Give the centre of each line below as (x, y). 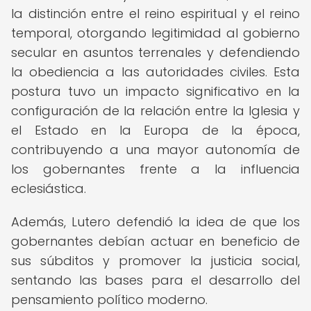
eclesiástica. (49, 188)
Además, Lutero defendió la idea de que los (155, 222)
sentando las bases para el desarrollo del (155, 280)
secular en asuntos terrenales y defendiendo (155, 52)
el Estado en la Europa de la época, (155, 130)
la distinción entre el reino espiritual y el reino (155, 14)
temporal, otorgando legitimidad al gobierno (155, 33)
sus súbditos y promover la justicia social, (155, 261)
